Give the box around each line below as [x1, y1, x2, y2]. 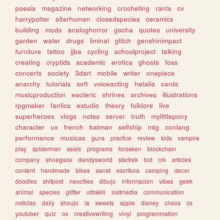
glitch [115, 36, 132, 46]
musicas [60, 133, 86, 143]
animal [15, 188, 34, 196]
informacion [122, 177, 154, 186]
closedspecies [96, 14, 140, 24]
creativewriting [74, 209, 113, 218]
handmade [41, 166, 70, 175]
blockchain [147, 144, 177, 153]
